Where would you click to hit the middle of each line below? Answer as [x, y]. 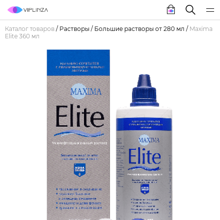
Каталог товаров [30, 29]
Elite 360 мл [22, 36]
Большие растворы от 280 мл [139, 29]
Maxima [201, 29]
